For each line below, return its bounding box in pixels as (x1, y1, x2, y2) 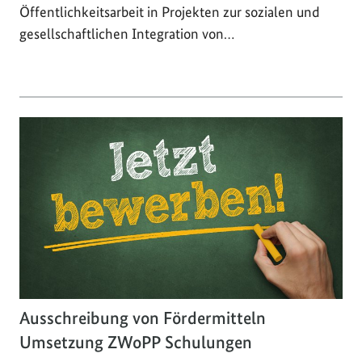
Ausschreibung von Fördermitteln (19, 307, 266, 329)
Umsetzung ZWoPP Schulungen (19, 331, 252, 353)
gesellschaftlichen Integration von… (19, 24, 234, 42)
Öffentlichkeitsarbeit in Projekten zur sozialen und (19, 2, 320, 20)
